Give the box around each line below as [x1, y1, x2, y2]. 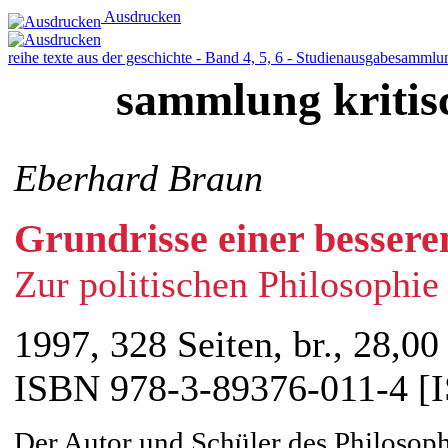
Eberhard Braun [14, 157, 263, 199]
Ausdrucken [101, 8, 181, 25]
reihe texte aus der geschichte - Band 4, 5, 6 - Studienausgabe [8, 49, 395, 66]
